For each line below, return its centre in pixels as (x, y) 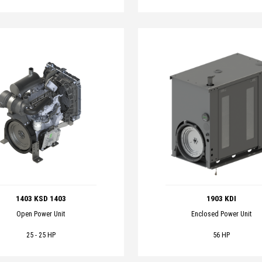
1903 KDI (221, 199)
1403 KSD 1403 (41, 199)
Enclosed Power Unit (221, 214)
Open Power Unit (41, 214)
